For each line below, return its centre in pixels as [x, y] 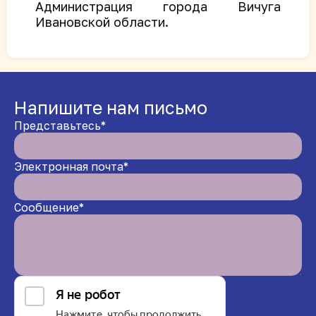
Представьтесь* [60, 126]
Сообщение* [49, 207]
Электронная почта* [71, 166]
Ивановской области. [102, 22]
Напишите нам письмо [111, 108]
